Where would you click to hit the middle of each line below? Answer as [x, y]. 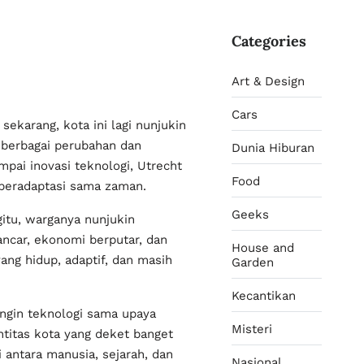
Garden [253, 262]
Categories [269, 41]
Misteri [252, 329]
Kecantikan [264, 296]
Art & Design [268, 81]
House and [263, 248]
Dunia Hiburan [273, 148]
